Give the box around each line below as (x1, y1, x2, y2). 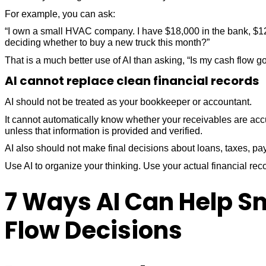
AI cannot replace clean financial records (5, 72, 259, 90)
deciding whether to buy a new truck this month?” (5, 37, 210, 48)
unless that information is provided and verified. (5, 125, 202, 136)
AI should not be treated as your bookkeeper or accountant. (5, 96, 252, 107)
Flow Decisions (5, 213, 182, 247)
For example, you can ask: (5, 8, 115, 19)
